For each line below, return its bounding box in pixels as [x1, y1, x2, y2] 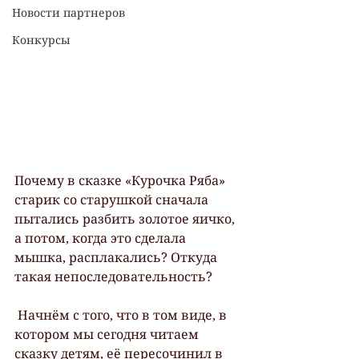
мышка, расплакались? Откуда [14, 249, 220, 265]
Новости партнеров [12, 6, 125, 20]
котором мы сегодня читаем [14, 326, 202, 342]
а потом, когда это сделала [14, 230, 189, 246]
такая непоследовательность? [14, 268, 212, 284]
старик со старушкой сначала [14, 192, 212, 208]
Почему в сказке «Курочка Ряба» [14, 172, 228, 188]
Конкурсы [12, 33, 71, 47]
